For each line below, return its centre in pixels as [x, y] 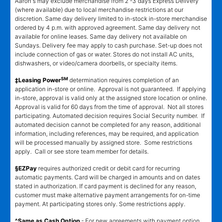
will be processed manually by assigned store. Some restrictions [104, 143]
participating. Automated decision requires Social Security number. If [110, 116]
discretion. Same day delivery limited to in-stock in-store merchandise [111, 19]
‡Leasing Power [38, 80]
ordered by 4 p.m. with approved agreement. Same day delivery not [108, 28]
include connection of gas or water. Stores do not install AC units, [104, 55]
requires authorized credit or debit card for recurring [108, 168]
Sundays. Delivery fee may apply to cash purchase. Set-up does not [109, 46]
